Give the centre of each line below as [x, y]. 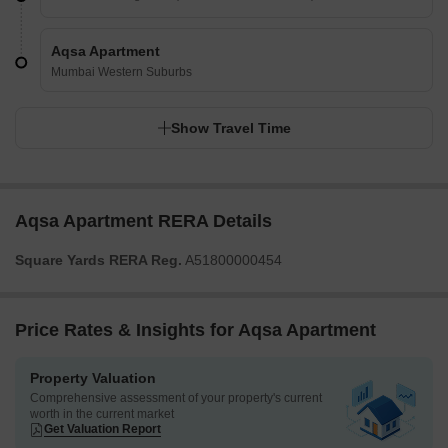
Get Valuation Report [102, 429]
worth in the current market [102, 414]
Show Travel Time [231, 128]
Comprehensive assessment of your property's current [176, 398]
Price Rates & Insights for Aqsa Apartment [195, 330]
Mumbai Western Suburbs [121, 72]
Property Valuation [93, 378]
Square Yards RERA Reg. [98, 260]
